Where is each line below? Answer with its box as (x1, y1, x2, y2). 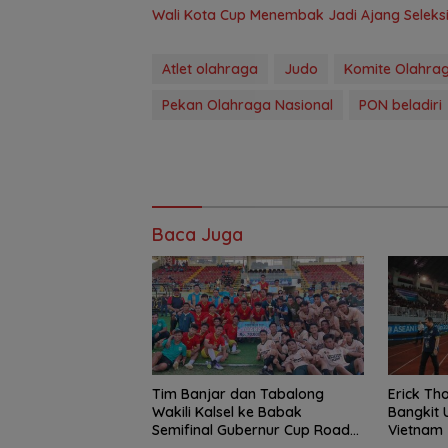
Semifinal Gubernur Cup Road (152, 420, 350, 439)
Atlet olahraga (162, 59, 258, 78)
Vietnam (387, 420, 443, 439)
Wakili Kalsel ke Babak (152, 402, 302, 421)
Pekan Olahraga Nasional (162, 95, 333, 114)
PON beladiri (359, 95, 442, 114)
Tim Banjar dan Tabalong (152, 384, 324, 403)
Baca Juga (152, 222, 243, 246)
